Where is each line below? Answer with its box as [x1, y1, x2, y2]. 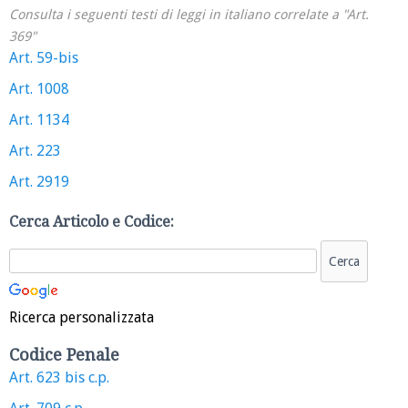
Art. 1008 [9, 80, 69, 98]
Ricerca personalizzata [9, 309, 154, 327]
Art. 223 [9, 142, 61, 160]
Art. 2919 [9, 173, 69, 191]
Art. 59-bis [9, 49, 78, 67]
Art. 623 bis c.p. [9, 369, 109, 387]
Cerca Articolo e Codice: [9, 213, 174, 231]
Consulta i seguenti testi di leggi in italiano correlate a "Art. [9, 6, 369, 24]
